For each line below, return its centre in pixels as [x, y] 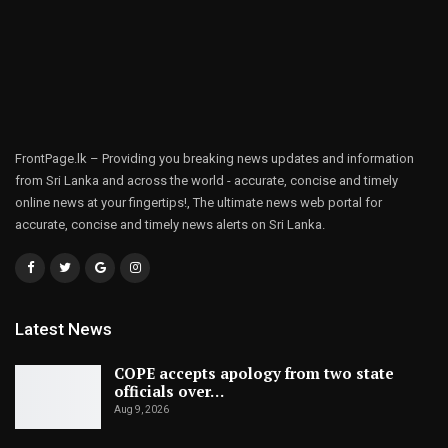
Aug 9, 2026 [141, 410]
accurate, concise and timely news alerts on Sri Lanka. [170, 224]
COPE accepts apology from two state [254, 373]
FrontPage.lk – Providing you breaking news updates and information [214, 158]
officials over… [169, 391]
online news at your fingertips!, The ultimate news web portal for [198, 202]
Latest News [63, 329]
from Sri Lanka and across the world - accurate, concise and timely [206, 180]
